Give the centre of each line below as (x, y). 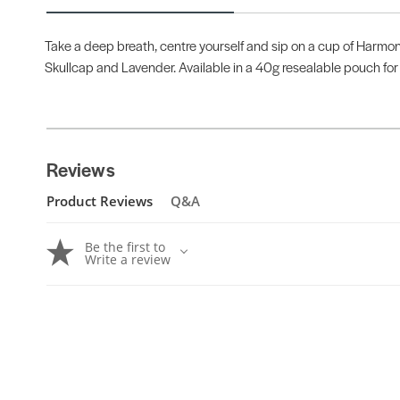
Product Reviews (100, 201)
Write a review (128, 260)
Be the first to (125, 247)
